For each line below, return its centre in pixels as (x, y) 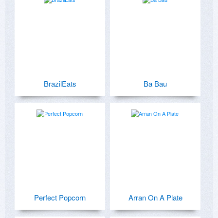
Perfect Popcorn (60, 197)
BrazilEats (60, 83)
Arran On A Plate (155, 197)
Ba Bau (155, 83)
